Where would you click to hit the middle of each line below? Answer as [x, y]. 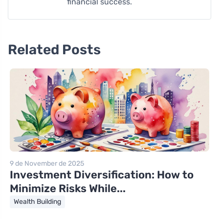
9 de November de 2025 [47, 163]
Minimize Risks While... [68, 188]
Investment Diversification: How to [102, 175]
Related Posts [54, 49]
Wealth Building [37, 201]
